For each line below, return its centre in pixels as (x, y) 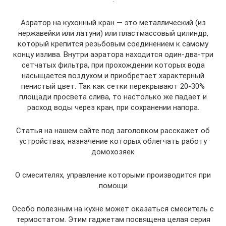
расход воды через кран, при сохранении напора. (113, 107)
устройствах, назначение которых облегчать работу (113, 141)
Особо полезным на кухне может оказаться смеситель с (113, 209)
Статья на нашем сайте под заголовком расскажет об (113, 130)
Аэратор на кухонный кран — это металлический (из (113, 22)
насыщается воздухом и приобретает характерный (113, 75)
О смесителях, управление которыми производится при (113, 175)
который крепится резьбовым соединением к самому (113, 44)
